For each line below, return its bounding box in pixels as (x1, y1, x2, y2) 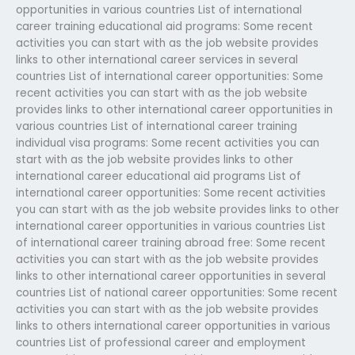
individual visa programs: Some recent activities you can (16, 135, 319, 151)
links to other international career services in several (16, 52, 298, 67)
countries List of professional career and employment (16, 334, 306, 350)
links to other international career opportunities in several (16, 268, 326, 284)
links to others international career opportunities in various (16, 318, 330, 334)
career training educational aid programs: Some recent (16, 18, 313, 34)
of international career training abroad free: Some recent (16, 235, 326, 250)
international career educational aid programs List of (16, 168, 301, 184)
